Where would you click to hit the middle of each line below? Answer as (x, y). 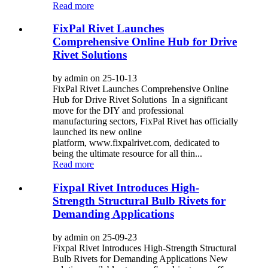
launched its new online (97, 132)
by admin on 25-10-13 (95, 78)
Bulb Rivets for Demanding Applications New (140, 258)
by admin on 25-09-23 (95, 237)
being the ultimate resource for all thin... (127, 154)
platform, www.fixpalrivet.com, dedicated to (136, 143)
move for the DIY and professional (118, 111)
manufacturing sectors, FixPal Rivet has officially (145, 121)
